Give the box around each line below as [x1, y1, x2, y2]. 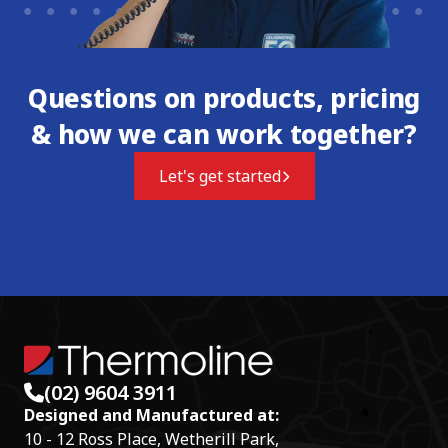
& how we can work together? [31, 115, 417, 152]
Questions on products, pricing [27, 79, 421, 116]
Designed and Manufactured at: [24, 403, 279, 426]
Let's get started [158, 164, 281, 187]
